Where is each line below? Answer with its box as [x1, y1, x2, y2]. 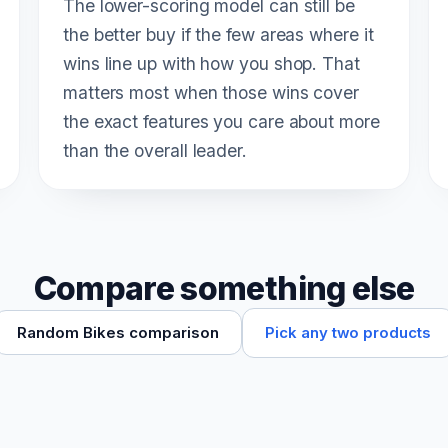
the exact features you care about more [63, 110, 380, 132]
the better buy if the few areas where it [63, 23, 374, 45]
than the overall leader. [63, 139, 247, 161]
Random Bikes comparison [17, 323, 220, 343]
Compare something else [33, 268, 415, 308]
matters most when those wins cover [63, 81, 360, 103]
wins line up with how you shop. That [63, 52, 360, 74]
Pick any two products [265, 322, 431, 342]
